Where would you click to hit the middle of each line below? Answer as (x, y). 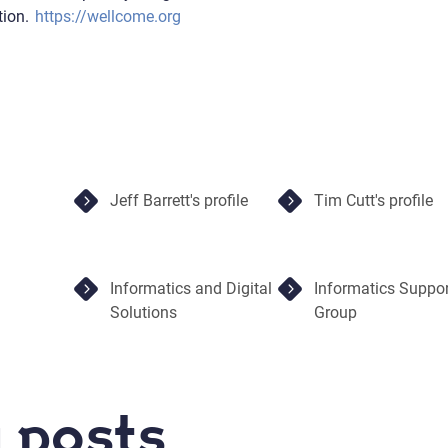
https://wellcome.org (108, 16)
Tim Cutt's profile (373, 200)
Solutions (143, 312)
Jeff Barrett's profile (178, 200)
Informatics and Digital (190, 288)
